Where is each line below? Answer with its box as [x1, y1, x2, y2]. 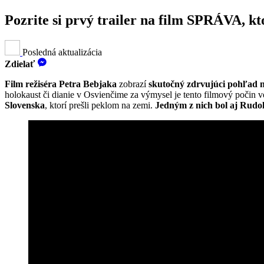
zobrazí [119, 78, 148, 89]
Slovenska [5, 100, 45, 110]
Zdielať [5, 58, 37, 69]
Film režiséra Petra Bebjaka [5, 78, 119, 89]
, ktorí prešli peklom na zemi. [45, 100, 155, 110]
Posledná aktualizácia [22, 47, 102, 57]
